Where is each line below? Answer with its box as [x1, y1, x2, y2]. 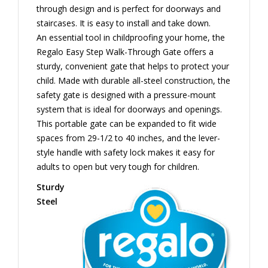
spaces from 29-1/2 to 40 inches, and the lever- [36, 132, 220, 144]
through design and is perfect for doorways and [36, 2, 221, 14]
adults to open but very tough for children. [36, 160, 199, 172]
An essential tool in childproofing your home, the [36, 31, 225, 43]
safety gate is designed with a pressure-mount [36, 89, 216, 100]
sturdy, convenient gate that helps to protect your [36, 60, 229, 72]
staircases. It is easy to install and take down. [36, 17, 211, 29]
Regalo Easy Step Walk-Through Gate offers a [36, 45, 214, 57]
